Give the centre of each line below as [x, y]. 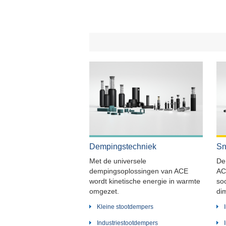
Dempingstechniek [123, 146]
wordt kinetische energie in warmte [145, 181]
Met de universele [118, 161]
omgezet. [104, 191]
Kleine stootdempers [125, 207]
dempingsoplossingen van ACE [139, 171]
